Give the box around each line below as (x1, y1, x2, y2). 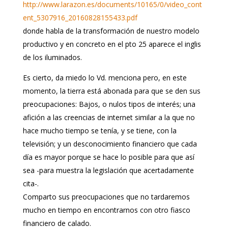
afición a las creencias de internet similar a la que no (22, 112, 195, 122)
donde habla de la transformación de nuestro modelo (22, 25, 199, 36)
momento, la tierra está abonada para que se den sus (22, 85, 201, 96)
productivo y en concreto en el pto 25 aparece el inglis (22, 39, 201, 49)
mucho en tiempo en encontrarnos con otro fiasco (22, 205, 190, 215)
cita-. (22, 178, 39, 188)
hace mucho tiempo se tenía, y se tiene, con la (22, 125, 177, 135)
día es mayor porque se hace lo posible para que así (22, 152, 194, 162)
